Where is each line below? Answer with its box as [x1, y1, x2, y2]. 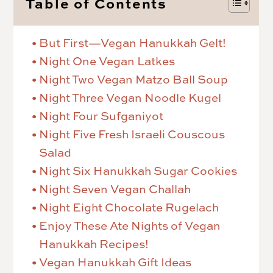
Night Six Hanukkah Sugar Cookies [39, 163, 238, 179]
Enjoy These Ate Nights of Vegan [39, 218, 221, 234]
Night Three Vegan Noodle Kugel [39, 90, 222, 106]
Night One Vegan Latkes [39, 53, 175, 69]
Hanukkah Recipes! [39, 236, 149, 252]
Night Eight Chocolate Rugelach [39, 199, 219, 216]
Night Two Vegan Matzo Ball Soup [39, 71, 229, 88]
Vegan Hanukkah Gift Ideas [39, 254, 194, 271]
